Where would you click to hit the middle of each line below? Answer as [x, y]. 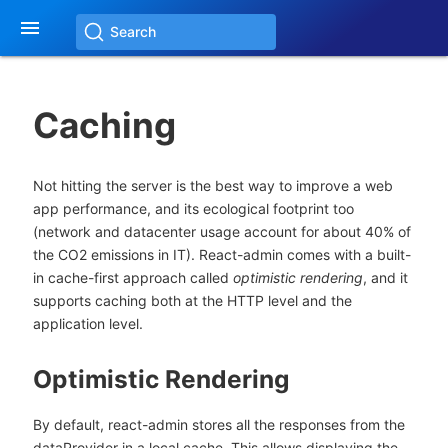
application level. [87, 323]
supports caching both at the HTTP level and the [192, 300]
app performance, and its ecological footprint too [193, 208]
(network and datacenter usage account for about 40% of [221, 231]
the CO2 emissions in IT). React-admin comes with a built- [221, 254]
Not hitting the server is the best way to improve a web [212, 185]
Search [133, 31]
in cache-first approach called [132, 277]
